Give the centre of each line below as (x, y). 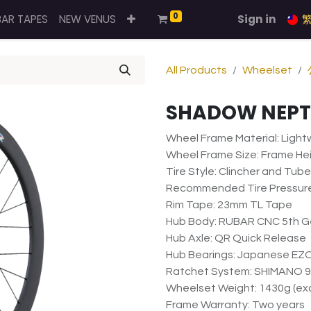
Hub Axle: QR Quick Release (236, 238)
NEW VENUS (87, 19)
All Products (196, 70)
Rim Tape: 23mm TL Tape (229, 205)
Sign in (257, 19)
